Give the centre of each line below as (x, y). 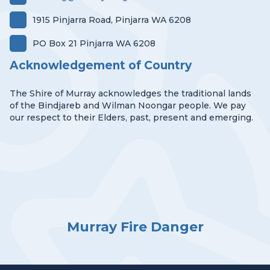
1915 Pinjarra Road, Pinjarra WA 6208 (112, 20)
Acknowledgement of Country (101, 65)
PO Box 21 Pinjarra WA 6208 (94, 43)
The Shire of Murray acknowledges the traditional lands (130, 93)
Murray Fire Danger (135, 227)
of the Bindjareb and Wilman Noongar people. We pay (128, 105)
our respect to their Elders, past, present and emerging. (131, 118)
